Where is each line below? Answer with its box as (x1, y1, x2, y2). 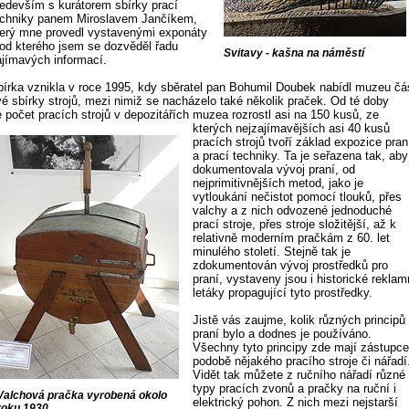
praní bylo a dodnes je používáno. (193, 327, 372, 341)
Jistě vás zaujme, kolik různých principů (193, 313, 406, 327)
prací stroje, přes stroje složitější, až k (193, 217, 397, 231)
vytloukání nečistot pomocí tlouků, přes (193, 190, 403, 204)
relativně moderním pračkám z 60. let (193, 231, 391, 245)
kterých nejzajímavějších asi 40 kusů (193, 121, 391, 135)
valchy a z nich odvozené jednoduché (193, 204, 393, 217)
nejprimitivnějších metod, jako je (193, 176, 364, 190)
